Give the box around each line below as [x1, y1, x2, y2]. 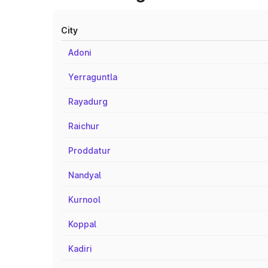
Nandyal [68, 170, 101, 180]
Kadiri [68, 243, 92, 254]
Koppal [68, 219, 96, 229]
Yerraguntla [68, 72, 117, 82]
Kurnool [68, 194, 100, 205]
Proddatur [68, 145, 111, 156]
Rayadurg [68, 96, 108, 106]
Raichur [68, 121, 99, 131]
